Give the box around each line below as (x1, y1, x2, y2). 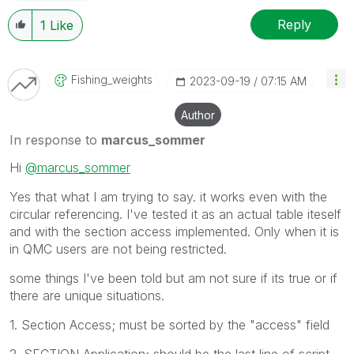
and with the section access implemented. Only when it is (9, 224, 339, 240)
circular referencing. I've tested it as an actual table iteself (9, 206, 341, 223)
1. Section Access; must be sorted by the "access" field (9, 317, 330, 333)
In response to (9, 132, 101, 149)
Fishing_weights (71, 73, 153, 87)
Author (181, 108, 215, 122)
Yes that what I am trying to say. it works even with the (9, 189, 327, 205)
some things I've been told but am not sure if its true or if (9, 270, 337, 287)
